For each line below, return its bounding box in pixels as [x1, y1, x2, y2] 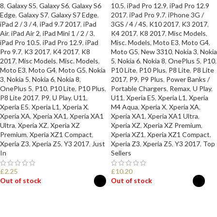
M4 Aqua [111, 103, 138, 111]
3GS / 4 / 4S [111, 20, 146, 28]
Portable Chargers [111, 84, 167, 93]
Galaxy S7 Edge [51, 11, 97, 19]
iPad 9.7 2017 [40, 20, 80, 28]
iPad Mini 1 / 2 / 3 [43, 29, 93, 37]
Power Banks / [166, 75, 210, 83]
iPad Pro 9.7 [129, 11, 165, 19]
